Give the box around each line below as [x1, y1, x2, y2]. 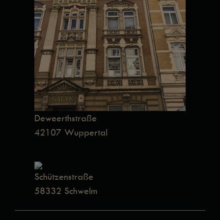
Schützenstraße [34, 170, 93, 182]
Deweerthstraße [34, 112, 97, 124]
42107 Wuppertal [34, 126, 108, 138]
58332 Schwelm [34, 185, 97, 196]
